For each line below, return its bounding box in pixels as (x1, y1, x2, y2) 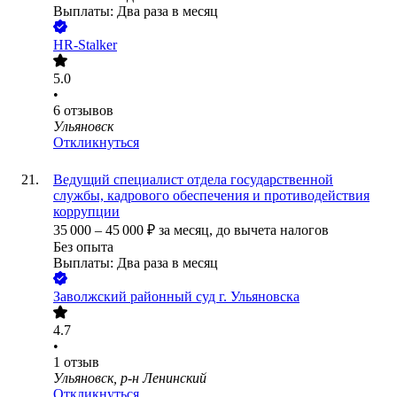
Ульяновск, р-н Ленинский (53, 370, 206, 386)
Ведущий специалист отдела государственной (53, 172, 333, 188)
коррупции (53, 204, 120, 220)
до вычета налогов (216, 222, 329, 238)
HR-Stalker (53, 37, 117, 53)
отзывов (64, 103, 113, 119)
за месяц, (159, 222, 216, 238)
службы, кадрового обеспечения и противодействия (53, 188, 370, 204)
